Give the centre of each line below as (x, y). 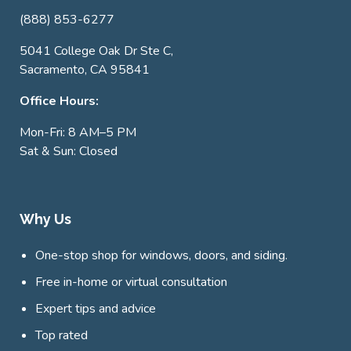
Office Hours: (59, 101)
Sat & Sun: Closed (69, 151)
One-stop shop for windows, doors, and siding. (161, 255)
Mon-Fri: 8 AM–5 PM (78, 132)
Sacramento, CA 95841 (85, 69)
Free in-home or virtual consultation (131, 282)
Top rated (62, 335)
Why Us (45, 219)
